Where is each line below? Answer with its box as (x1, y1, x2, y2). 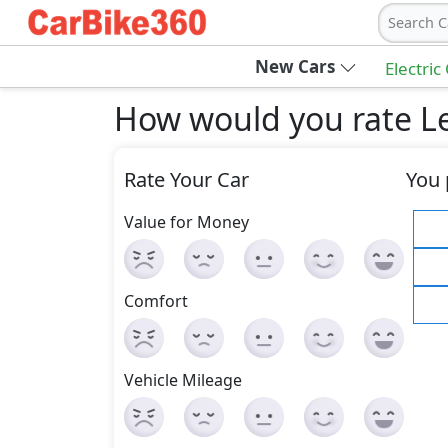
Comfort (124, 290, 188, 312)
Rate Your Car (124, 166, 249, 193)
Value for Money (124, 211, 249, 233)
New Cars (254, 55, 335, 78)
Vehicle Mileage (124, 369, 242, 391)
